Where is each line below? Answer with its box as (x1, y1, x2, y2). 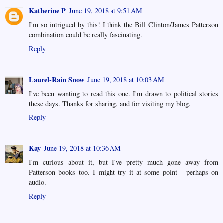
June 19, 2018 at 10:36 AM (44, 143, 121, 153)
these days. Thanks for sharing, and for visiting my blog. (29, 99, 191, 109)
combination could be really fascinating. (29, 30, 142, 40)
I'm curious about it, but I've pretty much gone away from (29, 157, 218, 167)
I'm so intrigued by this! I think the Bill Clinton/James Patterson (29, 20, 218, 30)
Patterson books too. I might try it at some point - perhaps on (29, 167, 218, 177)
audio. (29, 177, 46, 187)
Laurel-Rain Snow (29, 74, 84, 85)
